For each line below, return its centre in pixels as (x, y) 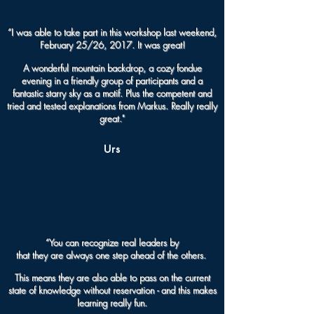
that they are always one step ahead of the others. (112, 255)
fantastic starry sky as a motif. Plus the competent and (112, 93)
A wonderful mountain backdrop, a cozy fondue (112, 68)
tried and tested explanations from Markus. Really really (112, 106)
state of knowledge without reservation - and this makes (112, 290)
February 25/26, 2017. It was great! (112, 45)
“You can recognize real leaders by (112, 243)
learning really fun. (112, 303)
